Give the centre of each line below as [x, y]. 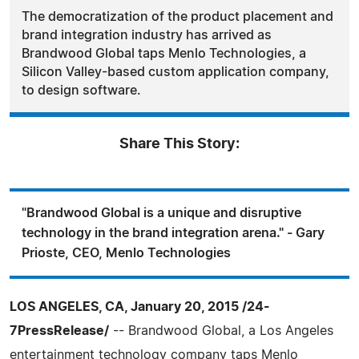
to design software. [81, 90]
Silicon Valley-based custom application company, [175, 72]
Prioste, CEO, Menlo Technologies [126, 253]
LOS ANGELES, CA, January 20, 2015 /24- [140, 307]
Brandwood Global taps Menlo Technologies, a [164, 53]
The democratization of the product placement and [177, 16]
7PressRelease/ [59, 331]
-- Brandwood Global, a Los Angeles [221, 331]
